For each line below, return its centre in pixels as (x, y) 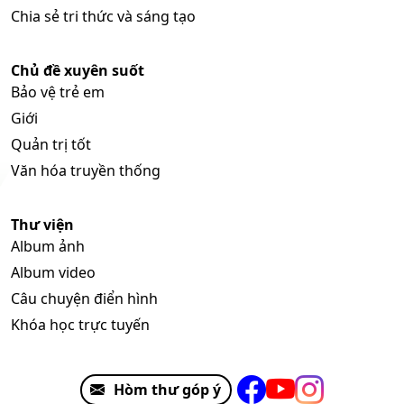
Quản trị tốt (51, 145)
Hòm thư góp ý (167, 390)
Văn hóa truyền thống (86, 171)
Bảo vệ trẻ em (58, 92)
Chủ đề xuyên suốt (78, 71)
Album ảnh (48, 247)
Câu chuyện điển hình (84, 299)
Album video (53, 273)
